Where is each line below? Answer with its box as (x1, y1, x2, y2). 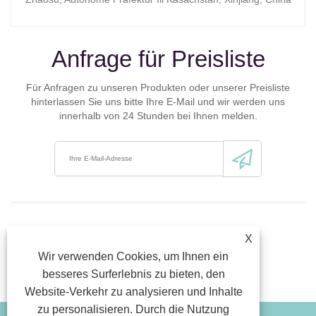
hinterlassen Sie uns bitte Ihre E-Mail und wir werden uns (31, 96, 285, 108)
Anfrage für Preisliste (51, 46, 265, 73)
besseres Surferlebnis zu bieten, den (42, 268, 225, 280)
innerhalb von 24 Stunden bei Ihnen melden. (59, 110, 257, 122)
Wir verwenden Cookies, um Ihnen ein (38, 250, 229, 262)
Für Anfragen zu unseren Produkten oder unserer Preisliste (26, 82, 290, 94)
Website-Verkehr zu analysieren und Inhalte (24, 286, 243, 298)
